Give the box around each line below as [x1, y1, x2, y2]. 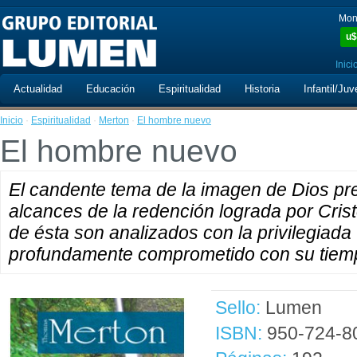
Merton [99, 115, 129, 126]
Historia [245, 83, 280, 95]
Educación [86, 83, 135, 95]
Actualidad [14, 83, 62, 95]
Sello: [215, 297, 261, 318]
